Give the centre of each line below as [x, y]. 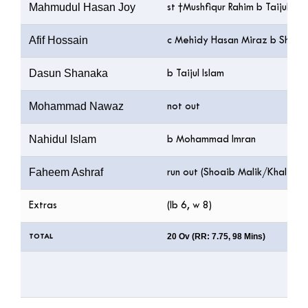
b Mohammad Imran [211, 140]
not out [184, 107]
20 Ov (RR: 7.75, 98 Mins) [216, 236]
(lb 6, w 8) [189, 206]
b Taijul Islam [196, 74]
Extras [43, 206]
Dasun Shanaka [70, 73]
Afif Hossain [60, 40]
